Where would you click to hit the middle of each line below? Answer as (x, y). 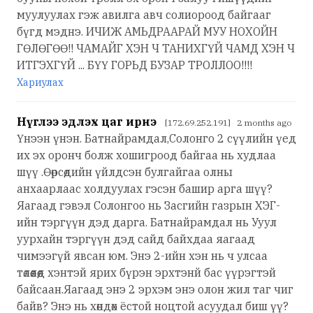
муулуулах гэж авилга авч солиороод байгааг (144, 14)
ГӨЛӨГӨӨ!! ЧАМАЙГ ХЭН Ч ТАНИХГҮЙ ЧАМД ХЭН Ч (156, 48)
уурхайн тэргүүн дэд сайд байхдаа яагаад (136, 239)
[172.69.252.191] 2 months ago (228, 122)
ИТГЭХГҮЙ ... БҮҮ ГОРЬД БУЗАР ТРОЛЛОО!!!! (134, 65)
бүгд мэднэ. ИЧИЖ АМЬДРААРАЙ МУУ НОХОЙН (147, 31)
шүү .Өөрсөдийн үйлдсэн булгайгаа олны (125, 172)
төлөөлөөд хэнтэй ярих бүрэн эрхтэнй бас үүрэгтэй (146, 272)
